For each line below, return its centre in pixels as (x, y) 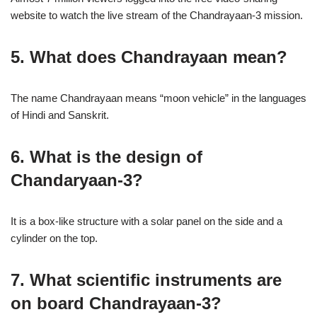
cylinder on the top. (54, 238)
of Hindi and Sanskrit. (60, 115)
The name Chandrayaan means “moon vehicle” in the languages (158, 98)
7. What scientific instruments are (146, 280)
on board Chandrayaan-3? (116, 303)
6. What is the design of (106, 157)
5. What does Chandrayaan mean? (149, 57)
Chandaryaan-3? (77, 180)
